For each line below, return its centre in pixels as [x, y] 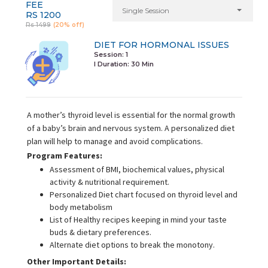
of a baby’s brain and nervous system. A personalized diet [130, 128]
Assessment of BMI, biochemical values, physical [137, 169]
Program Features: [64, 155]
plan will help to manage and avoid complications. [115, 141]
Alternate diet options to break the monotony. [132, 244]
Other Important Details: [76, 261]
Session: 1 [111, 54]
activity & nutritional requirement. [109, 182]
